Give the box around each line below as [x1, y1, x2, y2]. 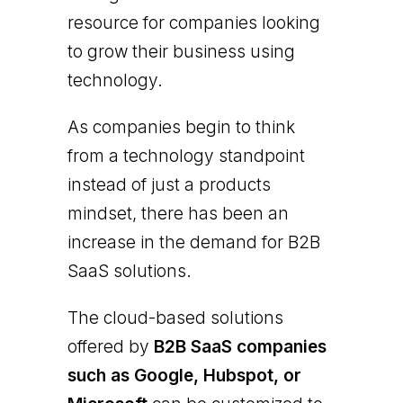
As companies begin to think [67, 117, 295, 138]
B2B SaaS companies [153, 336, 327, 357]
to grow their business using [67, 41, 295, 62]
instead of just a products [67, 175, 271, 195]
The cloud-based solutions [67, 308, 283, 328]
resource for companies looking [67, 13, 320, 33]
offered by [67, 336, 154, 357]
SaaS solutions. [67, 261, 192, 282]
